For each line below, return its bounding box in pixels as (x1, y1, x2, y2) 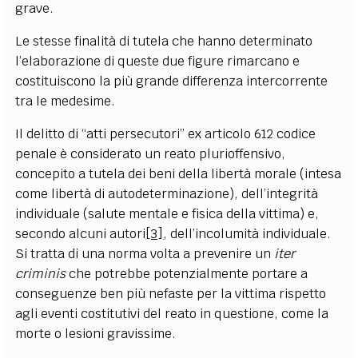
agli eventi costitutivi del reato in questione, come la (15, 304, 329, 322)
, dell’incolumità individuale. (163, 225, 332, 242)
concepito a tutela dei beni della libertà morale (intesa (15, 165, 342, 182)
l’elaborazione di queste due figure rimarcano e (15, 52, 300, 70)
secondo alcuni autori (15, 225, 146, 242)
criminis (15, 265, 70, 282)
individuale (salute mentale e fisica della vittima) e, (15, 205, 320, 222)
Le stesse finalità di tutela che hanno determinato (15, 32, 313, 50)
